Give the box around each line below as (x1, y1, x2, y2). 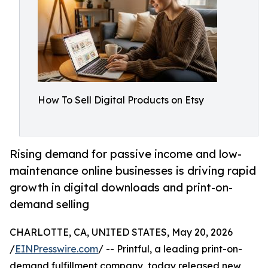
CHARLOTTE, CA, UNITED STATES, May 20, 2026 (10, 226, 233, 239)
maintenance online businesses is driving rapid (10, 164, 256, 178)
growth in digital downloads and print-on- (10, 181, 233, 194)
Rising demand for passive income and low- (10, 147, 242, 161)
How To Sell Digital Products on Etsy (38, 94, 204, 106)
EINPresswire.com (15, 243, 98, 255)
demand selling (10, 197, 89, 211)
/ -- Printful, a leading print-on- (98, 243, 242, 255)
